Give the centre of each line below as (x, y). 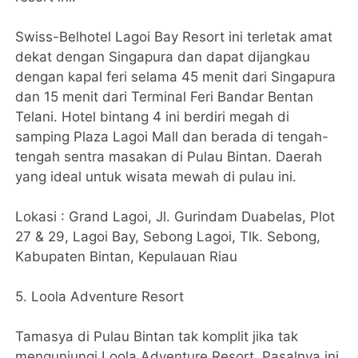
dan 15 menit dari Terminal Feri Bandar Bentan (165, 97)
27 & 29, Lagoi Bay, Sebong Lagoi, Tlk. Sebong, (168, 237)
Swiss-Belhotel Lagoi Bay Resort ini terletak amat (174, 37)
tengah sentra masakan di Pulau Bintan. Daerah (169, 157)
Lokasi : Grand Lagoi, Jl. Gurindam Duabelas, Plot (175, 217)
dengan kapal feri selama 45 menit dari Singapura (176, 77)
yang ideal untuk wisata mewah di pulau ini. (156, 177)
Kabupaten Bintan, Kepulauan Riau (127, 257)
